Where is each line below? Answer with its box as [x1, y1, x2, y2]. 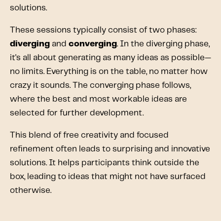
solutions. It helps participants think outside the [10, 158, 199, 167]
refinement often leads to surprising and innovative [10, 145, 210, 153]
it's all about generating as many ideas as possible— [10, 53, 211, 62]
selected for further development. [10, 109, 144, 117]
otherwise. [10, 186, 51, 194]
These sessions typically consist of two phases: [10, 26, 196, 34]
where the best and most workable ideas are [10, 95, 187, 103]
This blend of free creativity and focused [10, 131, 169, 139]
